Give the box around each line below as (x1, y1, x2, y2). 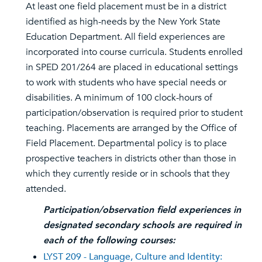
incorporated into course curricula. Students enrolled (26, 46, 243, 58)
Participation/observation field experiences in (43, 204, 241, 216)
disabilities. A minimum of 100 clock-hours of (26, 91, 212, 104)
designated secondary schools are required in (43, 219, 242, 232)
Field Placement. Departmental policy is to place (26, 137, 227, 150)
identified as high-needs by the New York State (26, 15, 220, 28)
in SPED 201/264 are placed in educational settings (26, 61, 238, 74)
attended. (26, 182, 66, 195)
